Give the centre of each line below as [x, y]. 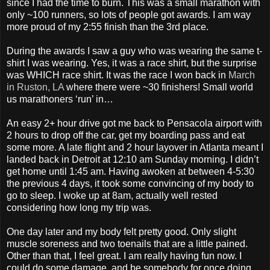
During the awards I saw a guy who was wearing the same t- [134, 51]
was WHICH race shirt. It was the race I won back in [118, 75]
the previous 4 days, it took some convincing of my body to [130, 184]
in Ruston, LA [36, 87]
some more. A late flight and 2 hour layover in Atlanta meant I [135, 148]
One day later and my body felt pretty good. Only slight [121, 232]
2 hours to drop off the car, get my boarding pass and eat [126, 136]
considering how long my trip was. [79, 208]
